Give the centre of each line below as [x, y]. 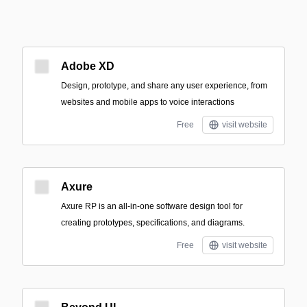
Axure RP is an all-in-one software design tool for [152, 206]
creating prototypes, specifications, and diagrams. [153, 223]
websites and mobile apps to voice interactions [148, 102]
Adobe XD [88, 66]
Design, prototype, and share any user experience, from [164, 86]
